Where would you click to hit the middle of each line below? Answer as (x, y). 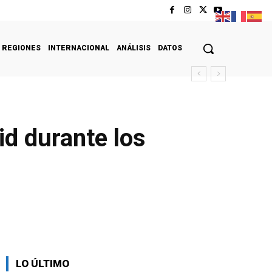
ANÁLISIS (134, 48)
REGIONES (21, 48)
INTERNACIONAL (79, 48)
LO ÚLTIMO (42, 263)
